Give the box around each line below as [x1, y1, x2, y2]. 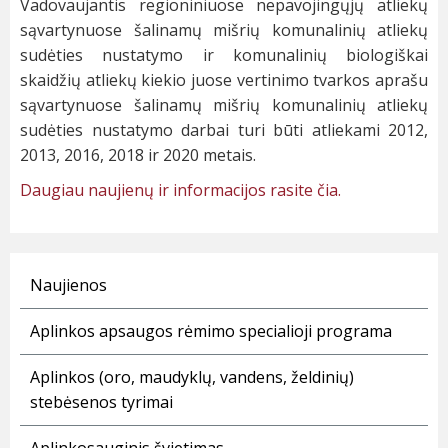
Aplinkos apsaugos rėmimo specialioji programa [30, 320, 392, 343]
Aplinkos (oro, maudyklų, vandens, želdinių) [30, 366, 354, 389]
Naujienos [30, 274, 107, 297]
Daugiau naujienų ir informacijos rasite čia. [20, 179, 341, 202]
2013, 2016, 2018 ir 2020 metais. [20, 144, 256, 167]
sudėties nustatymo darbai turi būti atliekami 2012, [20, 119, 428, 142]
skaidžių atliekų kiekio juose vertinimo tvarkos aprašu [20, 69, 428, 92]
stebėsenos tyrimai [30, 391, 173, 414]
